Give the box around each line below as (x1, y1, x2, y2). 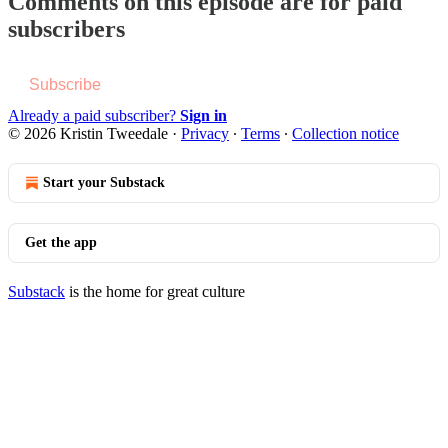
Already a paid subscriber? (8, 106, 180, 124)
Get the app (25, 234, 97, 250)
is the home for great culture (65, 282, 245, 300)
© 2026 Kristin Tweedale (8, 124, 168, 142)
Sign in (180, 106, 227, 124)
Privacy (181, 124, 229, 142)
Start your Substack (43, 174, 165, 190)
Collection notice (292, 124, 399, 142)
